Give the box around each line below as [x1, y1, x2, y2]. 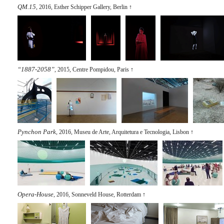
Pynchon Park [17, 128, 56, 135]
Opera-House [17, 190, 53, 198]
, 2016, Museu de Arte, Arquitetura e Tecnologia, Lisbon [56, 128, 189, 135]
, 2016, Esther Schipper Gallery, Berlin [36, 3, 127, 10]
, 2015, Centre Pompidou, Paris [54, 66, 129, 73]
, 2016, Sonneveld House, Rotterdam [53, 191, 141, 198]
